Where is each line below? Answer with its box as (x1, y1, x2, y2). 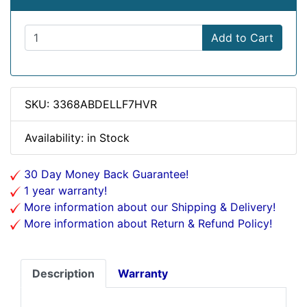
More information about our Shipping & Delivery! (21, 200, 275, 214)
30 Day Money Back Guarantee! (21, 167, 188, 181)
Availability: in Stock (25, 131, 130, 145)
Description (32, 267, 95, 280)
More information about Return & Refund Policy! (21, 217, 272, 230)
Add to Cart (211, 31, 273, 45)
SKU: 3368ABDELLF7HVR (25, 97, 157, 111)
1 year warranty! (21, 184, 107, 197)
